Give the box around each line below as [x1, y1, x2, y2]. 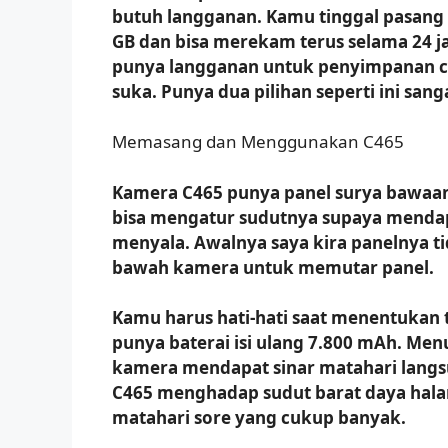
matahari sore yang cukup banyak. [112, 406, 406, 430]
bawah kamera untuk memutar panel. [112, 255, 434, 279]
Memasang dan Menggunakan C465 [112, 130, 404, 154]
